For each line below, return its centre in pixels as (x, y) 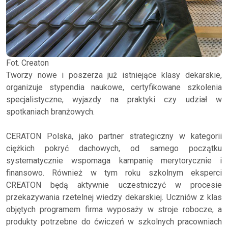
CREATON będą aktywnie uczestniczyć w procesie (114, 185)
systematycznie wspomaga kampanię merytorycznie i (114, 160)
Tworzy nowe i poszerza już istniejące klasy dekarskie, (114, 75)
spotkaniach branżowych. (50, 111)
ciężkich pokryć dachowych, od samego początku (114, 148)
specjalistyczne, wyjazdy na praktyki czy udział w (114, 99)
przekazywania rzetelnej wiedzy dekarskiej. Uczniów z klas (114, 197)
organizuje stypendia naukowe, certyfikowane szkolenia (114, 87)
